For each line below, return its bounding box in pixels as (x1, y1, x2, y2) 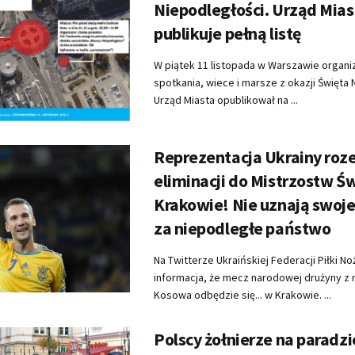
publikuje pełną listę (154, 21, 301, 44)
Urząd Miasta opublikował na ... (154, 92, 298, 107)
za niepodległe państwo (154, 216, 331, 239)
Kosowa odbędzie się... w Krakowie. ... (154, 287, 331, 302)
